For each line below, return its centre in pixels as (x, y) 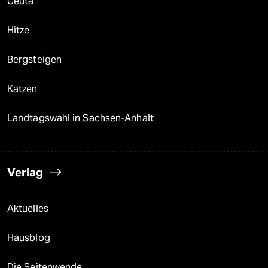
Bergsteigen (35, 60)
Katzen (22, 89)
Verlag (25, 173)
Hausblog (29, 238)
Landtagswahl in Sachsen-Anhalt (80, 118)
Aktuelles (28, 209)
